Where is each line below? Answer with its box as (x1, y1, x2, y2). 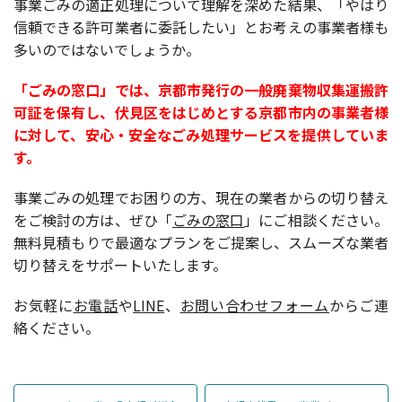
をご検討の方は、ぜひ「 (13, 209, 172, 232)
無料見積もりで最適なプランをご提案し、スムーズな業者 (13, 232, 389, 254)
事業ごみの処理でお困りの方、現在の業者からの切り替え (13, 187, 389, 209)
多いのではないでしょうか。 (13, 39, 200, 61)
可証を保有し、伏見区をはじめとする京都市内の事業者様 (13, 101, 389, 124)
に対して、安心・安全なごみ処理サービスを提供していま (13, 124, 389, 146)
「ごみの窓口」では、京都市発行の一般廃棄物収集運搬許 (13, 79, 389, 101)
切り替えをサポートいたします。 (13, 254, 227, 276)
